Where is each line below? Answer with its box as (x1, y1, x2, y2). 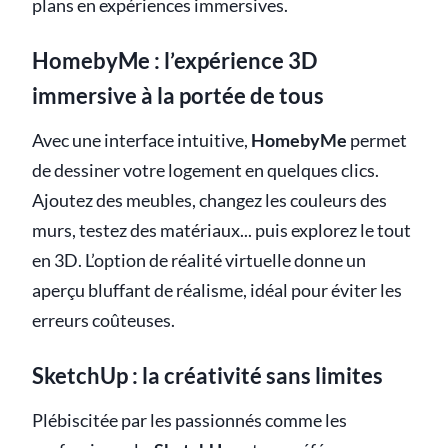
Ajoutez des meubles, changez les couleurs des (32, 189, 387, 211)
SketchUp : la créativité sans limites (32, 361, 383, 389)
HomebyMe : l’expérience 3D (32, 46, 317, 74)
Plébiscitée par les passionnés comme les (32, 410, 347, 432)
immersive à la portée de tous (32, 81, 324, 109)
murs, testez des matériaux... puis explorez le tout (32, 219, 411, 241)
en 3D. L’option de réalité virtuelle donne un (32, 249, 366, 271)
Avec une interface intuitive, (32, 129, 251, 151)
